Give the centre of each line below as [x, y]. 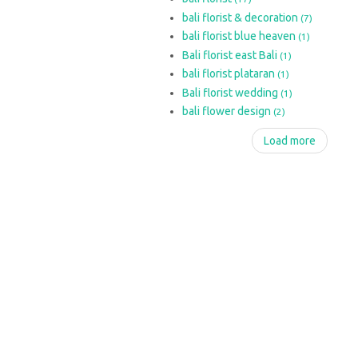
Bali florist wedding [231, 92]
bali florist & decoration [241, 17]
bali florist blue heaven [240, 36]
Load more [289, 140]
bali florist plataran [230, 74]
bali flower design [228, 111]
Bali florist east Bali [231, 55]
